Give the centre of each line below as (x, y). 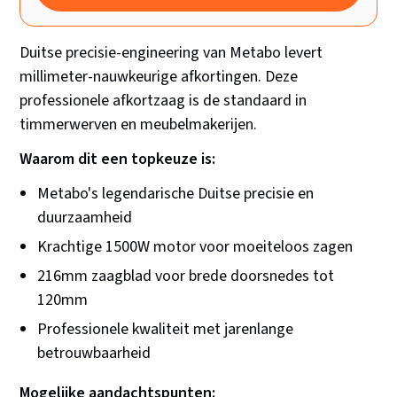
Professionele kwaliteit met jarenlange (166, 330)
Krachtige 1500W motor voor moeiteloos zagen (195, 247)
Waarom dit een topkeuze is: (118, 160)
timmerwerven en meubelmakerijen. (139, 125)
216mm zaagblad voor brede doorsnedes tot (186, 276)
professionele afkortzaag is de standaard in (163, 101)
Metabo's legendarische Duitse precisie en (176, 194)
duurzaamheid (85, 218)
